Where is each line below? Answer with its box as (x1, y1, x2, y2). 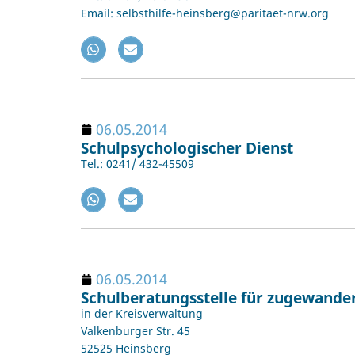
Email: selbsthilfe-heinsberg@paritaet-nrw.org (81, 6, 329, 21)
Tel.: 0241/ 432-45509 (81, 155, 194, 171)
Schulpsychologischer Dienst (81, 136, 293, 158)
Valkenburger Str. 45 (81, 323, 190, 338)
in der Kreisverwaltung (81, 306, 203, 321)
